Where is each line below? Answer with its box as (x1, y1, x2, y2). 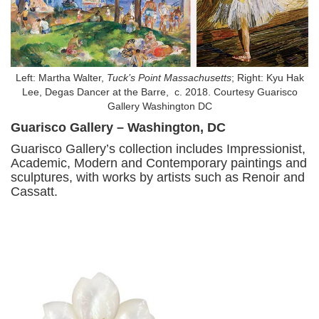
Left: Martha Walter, (15, 72, 107, 84)
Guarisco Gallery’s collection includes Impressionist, (11, 142, 305, 157)
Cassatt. (11, 184, 58, 199)
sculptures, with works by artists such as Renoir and (11, 170, 305, 185)
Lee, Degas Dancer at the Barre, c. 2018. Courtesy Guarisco (21, 86, 298, 98)
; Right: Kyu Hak (231, 72, 304, 84)
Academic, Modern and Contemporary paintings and (11, 156, 307, 171)
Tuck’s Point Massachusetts (106, 72, 231, 84)
